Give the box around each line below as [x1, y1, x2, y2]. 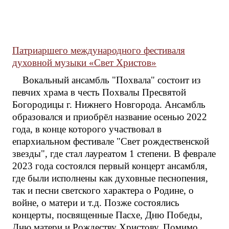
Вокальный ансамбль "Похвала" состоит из [22, 75, 201, 85]
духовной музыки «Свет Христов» [12, 57, 156, 68]
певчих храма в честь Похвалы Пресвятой [12, 87, 186, 98]
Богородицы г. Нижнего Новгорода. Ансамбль [12, 99, 205, 110]
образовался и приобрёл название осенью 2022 [12, 111, 207, 122]
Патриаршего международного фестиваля [12, 45, 185, 56]
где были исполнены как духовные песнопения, [12, 173, 208, 184]
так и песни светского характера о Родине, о [12, 185, 194, 196]
